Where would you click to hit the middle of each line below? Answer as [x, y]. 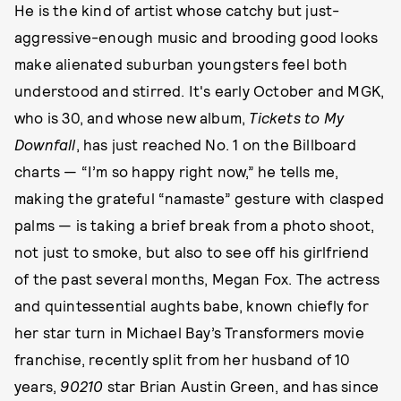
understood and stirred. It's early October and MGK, [200, 90]
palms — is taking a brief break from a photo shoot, [195, 225]
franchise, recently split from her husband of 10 [183, 359]
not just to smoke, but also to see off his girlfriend [192, 252]
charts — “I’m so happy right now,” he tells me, [177, 171]
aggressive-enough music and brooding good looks [196, 37]
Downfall [45, 144]
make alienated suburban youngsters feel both [181, 64]
